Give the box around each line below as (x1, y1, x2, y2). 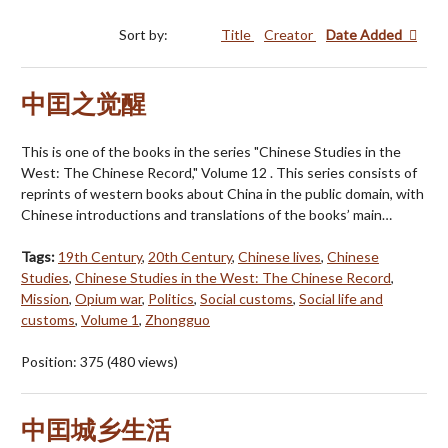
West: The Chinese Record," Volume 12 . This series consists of (21, 164, 417, 182)
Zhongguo (145, 311, 210, 329)
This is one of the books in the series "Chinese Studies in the (21, 143, 401, 161)
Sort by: (119, 26, 171, 44)
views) (135, 353, 178, 371)
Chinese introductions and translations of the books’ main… (21, 206, 392, 224)
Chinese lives (238, 248, 321, 266)
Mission (21, 290, 69, 308)
